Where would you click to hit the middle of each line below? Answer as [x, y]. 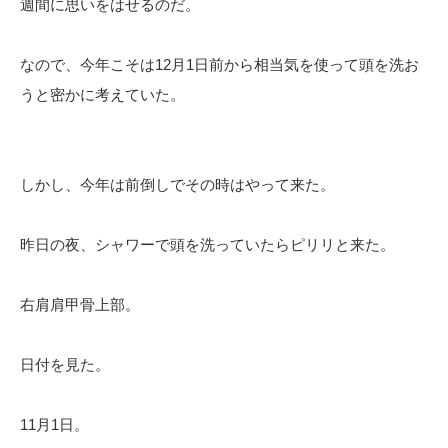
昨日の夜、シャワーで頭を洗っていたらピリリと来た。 [207, 245]
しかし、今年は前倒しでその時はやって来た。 [177, 185]
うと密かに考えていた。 [102, 95]
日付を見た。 [65, 365]
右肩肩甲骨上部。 [80, 305]
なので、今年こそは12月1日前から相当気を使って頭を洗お [219, 65]
